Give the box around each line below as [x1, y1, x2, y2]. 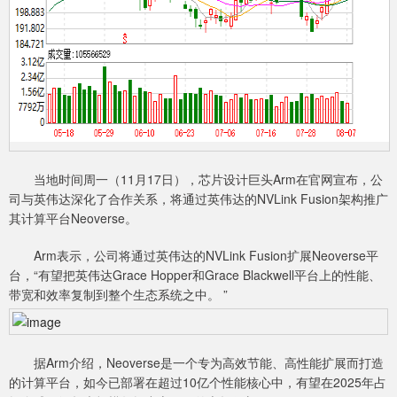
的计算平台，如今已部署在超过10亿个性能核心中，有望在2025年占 [9, 373, 386, 392]
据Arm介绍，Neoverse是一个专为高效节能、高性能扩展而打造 [9, 354, 384, 372]
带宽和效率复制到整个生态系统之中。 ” [9, 285, 228, 304]
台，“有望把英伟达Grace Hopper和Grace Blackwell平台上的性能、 [9, 266, 381, 284]
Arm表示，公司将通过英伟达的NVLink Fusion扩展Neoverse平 [9, 246, 378, 265]
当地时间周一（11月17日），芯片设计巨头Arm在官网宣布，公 [9, 170, 383, 189]
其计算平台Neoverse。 [9, 209, 137, 228]
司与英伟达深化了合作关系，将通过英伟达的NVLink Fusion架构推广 [9, 190, 388, 208]
